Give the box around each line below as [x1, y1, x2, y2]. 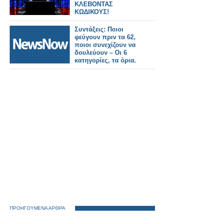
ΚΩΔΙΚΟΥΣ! [75, 8, 109, 15]
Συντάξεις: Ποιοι [75, 26, 124, 33]
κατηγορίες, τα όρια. [75, 57, 136, 64]
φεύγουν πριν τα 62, [75, 33, 136, 41]
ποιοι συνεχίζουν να [75, 41, 136, 48]
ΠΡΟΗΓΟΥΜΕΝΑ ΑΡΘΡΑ [10, 205, 65, 211]
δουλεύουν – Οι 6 [75, 49, 127, 56]
